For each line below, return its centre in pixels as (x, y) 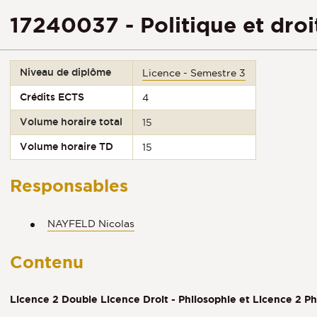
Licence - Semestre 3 (194, 73)
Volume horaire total (71, 122)
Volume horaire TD (67, 146)
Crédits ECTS (52, 97)
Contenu (47, 262)
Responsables (69, 186)
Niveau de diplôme (66, 72)
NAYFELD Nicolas (91, 223)
